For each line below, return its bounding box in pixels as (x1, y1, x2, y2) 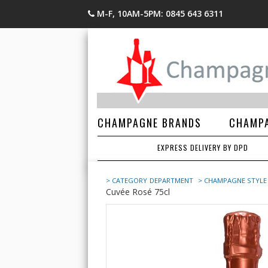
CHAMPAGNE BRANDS (98, 115, 202, 130)
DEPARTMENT (150, 176, 196, 185)
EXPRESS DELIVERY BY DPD (157, 142, 248, 153)
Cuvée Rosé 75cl (106, 186, 170, 197)
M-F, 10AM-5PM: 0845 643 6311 (97, 8, 223, 19)
